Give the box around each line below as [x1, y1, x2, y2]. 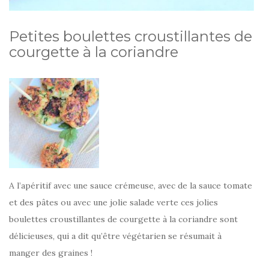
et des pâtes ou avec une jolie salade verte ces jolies [9, 197, 218, 208]
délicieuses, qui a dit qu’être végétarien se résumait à [9, 231, 222, 242]
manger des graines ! [9, 247, 92, 259]
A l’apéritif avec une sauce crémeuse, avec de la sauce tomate [9, 180, 252, 192]
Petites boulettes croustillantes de [9, 28, 252, 46]
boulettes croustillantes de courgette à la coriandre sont [9, 214, 238, 225]
